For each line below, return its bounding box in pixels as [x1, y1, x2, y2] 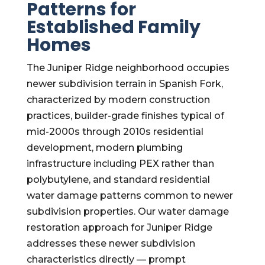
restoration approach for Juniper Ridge [26, 222, 212, 233]
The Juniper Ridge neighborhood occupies [26, 62, 230, 73]
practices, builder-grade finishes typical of [26, 110, 224, 121]
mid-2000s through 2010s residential [26, 126, 203, 137]
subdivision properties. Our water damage [26, 206, 229, 217]
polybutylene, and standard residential [26, 174, 210, 185]
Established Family [26, 15, 201, 40]
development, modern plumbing [26, 142, 183, 153]
